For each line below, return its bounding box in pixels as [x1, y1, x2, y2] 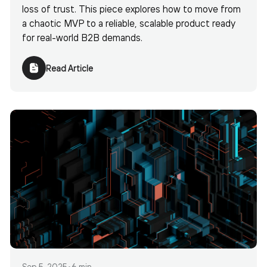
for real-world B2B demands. [22, 31, 142, 43]
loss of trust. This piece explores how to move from [22, 2, 241, 14]
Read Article [46, 62, 93, 73]
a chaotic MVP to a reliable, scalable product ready [22, 17, 235, 29]
